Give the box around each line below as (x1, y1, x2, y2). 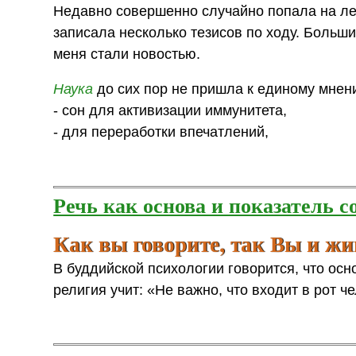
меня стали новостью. (53, 45, 201, 62)
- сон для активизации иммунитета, (53, 103, 288, 119)
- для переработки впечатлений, (53, 124, 269, 141)
